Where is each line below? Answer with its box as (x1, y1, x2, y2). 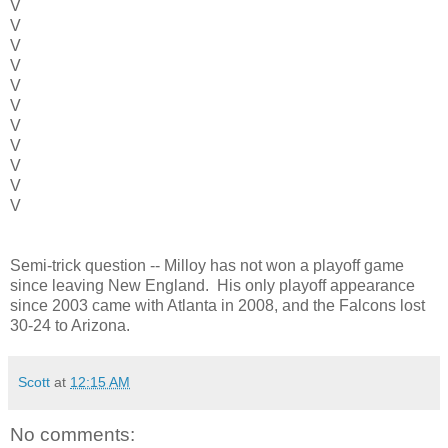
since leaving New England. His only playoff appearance (10, 276, 415, 294)
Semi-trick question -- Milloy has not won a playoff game (10, 256, 404, 274)
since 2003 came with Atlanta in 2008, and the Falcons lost (10, 296, 425, 314)
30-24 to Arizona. (10, 316, 130, 334)
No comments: (10, 423, 135, 445)
